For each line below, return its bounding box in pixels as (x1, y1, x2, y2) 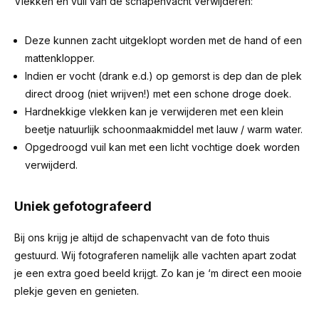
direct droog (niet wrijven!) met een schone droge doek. (25, 88, 291, 100)
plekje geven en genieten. (14, 285, 139, 297)
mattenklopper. (25, 52, 95, 64)
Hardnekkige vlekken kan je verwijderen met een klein (25, 105, 283, 117)
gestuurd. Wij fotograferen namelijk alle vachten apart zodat (14, 249, 296, 261)
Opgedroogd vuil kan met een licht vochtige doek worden (25, 141, 300, 153)
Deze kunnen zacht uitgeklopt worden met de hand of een (25, 34, 302, 46)
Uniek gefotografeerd (14, 199, 152, 214)
